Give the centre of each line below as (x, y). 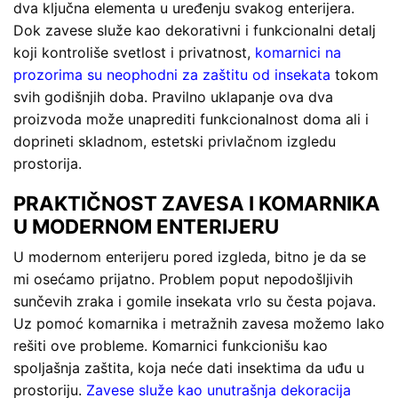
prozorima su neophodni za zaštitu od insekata (172, 75)
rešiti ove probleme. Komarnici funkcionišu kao (171, 345)
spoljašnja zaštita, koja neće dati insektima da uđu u (189, 367)
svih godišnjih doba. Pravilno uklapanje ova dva (173, 97)
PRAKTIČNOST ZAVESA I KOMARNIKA (197, 203)
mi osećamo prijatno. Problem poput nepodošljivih (183, 279)
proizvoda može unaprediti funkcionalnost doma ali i (191, 119)
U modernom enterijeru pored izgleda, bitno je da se (190, 256)
